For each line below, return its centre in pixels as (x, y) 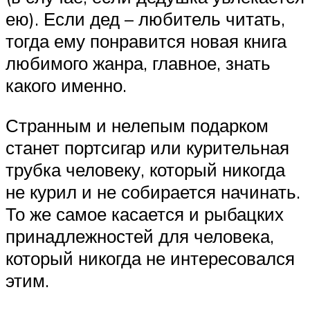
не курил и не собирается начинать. (153, 191)
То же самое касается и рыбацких (145, 213)
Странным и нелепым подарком (137, 125)
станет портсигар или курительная (147, 147)
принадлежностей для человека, (140, 236)
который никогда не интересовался (150, 258)
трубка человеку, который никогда (145, 169)
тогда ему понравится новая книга (146, 41)
